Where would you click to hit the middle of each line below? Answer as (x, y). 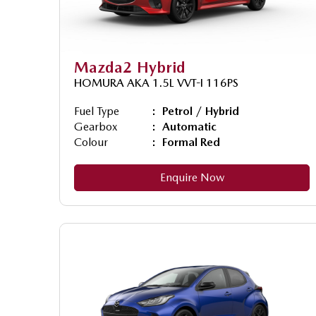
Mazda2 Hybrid (130, 67)
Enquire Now (192, 177)
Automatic (189, 126)
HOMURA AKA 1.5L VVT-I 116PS (156, 83)
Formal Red (191, 142)
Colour (91, 142)
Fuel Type (97, 111)
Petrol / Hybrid (201, 111)
